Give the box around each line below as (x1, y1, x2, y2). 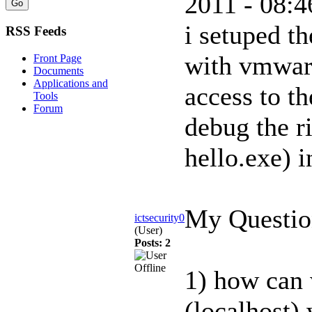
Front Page (33, 52, 81, 64)
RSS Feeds (6, 24, 66, 39)
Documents (33, 64, 84, 77)
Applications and (33, 77, 108, 89)
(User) (134, 224, 162, 236)
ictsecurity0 (134, 212, 185, 224)
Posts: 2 (134, 237, 171, 249)
